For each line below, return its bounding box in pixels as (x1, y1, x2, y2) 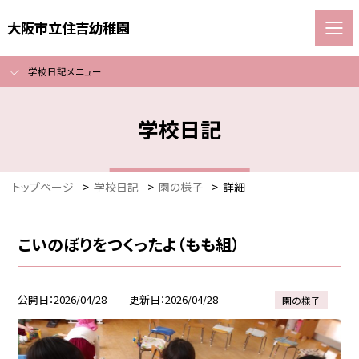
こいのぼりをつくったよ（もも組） (18, 232, 240, 256)
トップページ (12, 179, 74, 196)
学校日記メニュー (27, 64, 102, 79)
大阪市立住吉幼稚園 (6, 17, 130, 38)
